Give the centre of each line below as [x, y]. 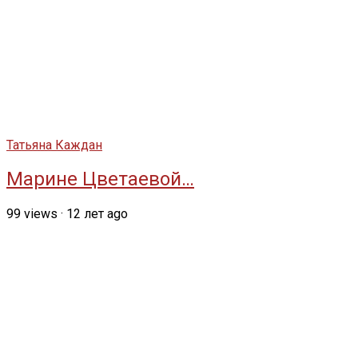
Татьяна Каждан [54, 145]
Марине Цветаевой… [100, 179]
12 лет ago [97, 213]
